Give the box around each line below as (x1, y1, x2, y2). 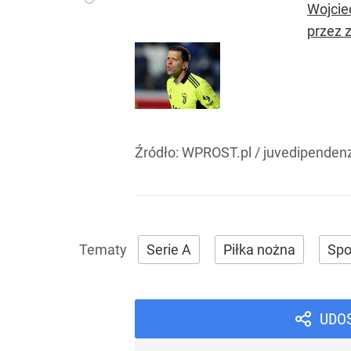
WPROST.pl (182, 144, 251, 161)
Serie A (147, 241, 191, 259)
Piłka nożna (223, 241, 295, 259)
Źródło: (135, 144, 182, 161)
